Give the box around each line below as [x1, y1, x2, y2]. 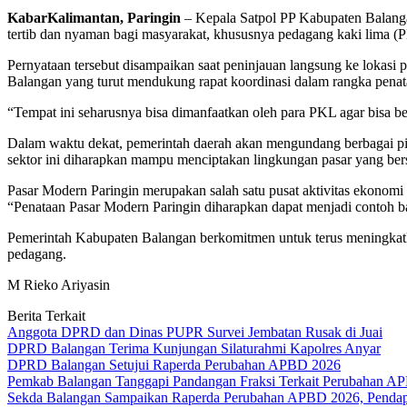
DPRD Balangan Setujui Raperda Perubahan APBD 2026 [7, 357, 341, 373]
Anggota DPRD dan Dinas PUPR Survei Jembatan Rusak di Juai [7, 324, 382, 341]
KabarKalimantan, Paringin [7, 10, 181, 26]
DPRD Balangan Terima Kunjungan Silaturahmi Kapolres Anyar [7, 341, 381, 357]
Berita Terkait [7, 308, 85, 324]
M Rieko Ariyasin [7, 277, 110, 293]
